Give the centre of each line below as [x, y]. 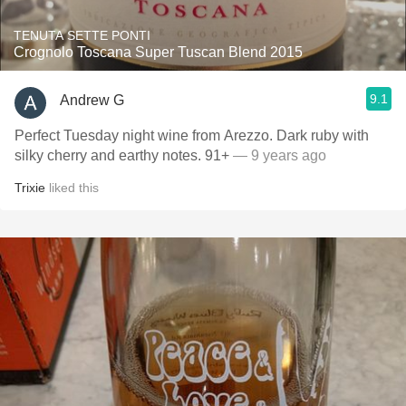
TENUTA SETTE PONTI [82, 35]
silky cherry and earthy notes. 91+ [122, 155]
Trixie [30, 188]
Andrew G [92, 100]
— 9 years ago [278, 155]
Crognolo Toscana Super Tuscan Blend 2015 [158, 52]
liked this [72, 188]
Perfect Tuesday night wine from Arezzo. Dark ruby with [145, 135]
